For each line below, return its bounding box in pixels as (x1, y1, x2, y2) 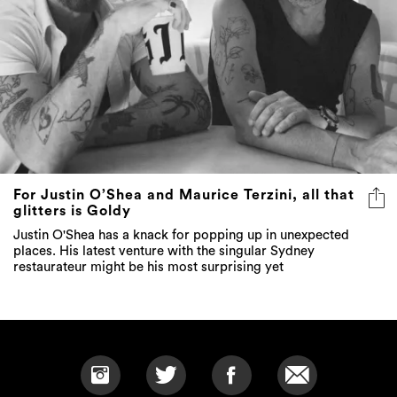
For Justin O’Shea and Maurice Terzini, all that (13, 188, 354, 203)
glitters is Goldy (13, 204, 131, 219)
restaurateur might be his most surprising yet (13, 261, 284, 275)
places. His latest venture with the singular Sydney (13, 245, 315, 259)
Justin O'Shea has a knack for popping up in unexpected (13, 229, 349, 243)
